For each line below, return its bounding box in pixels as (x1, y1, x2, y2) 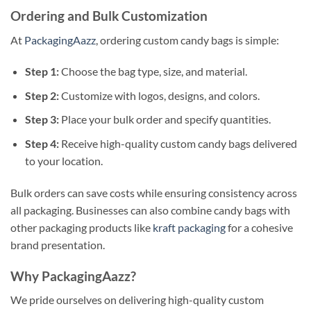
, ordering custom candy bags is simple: (96, 33, 279, 47)
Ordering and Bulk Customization (10, 7, 208, 24)
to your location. (24, 154, 103, 168)
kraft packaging (153, 220, 226, 234)
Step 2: (24, 88, 59, 102)
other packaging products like (10, 220, 153, 234)
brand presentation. (10, 237, 105, 251)
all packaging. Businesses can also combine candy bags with (10, 203, 290, 217)
